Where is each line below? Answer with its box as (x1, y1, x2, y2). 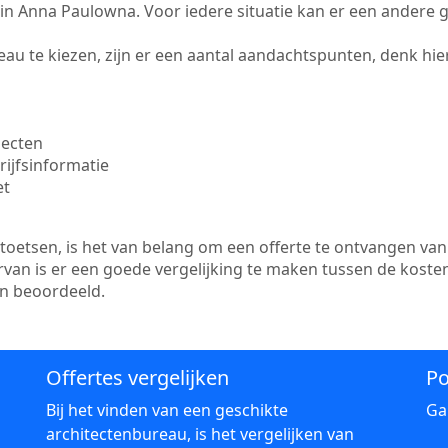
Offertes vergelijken (46, 364, 229, 391)
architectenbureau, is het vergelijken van (46, 423, 354, 445)
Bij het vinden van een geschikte (46, 399, 288, 421)
